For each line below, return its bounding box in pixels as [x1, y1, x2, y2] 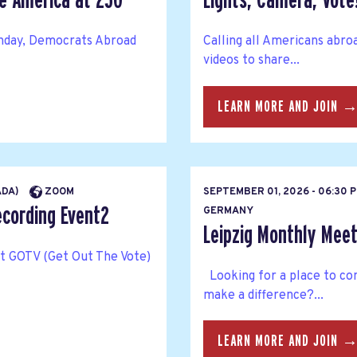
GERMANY [203, 204, 253, 218]
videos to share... [203, 53, 300, 69]
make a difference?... [203, 288, 324, 304]
